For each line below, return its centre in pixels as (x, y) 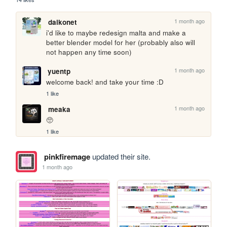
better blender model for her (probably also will (121, 42)
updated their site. (120, 156)
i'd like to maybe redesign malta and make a (116, 32)
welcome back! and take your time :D (105, 82)
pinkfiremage (67, 156)
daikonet (62, 22)
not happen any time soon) (89, 52)
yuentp (59, 71)
